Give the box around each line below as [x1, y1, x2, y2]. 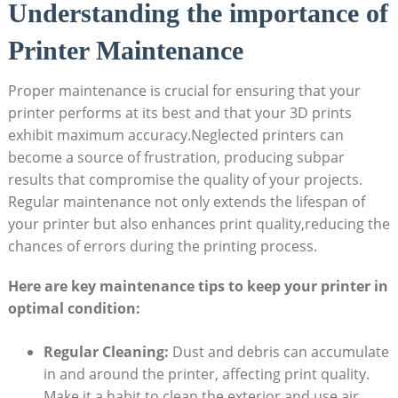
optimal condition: [7, 298, 140, 318]
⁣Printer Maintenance [7, 35, 243, 65]
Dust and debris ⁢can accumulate [168, 341, 389, 362]
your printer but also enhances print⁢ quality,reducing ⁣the [7, 213, 390, 234]
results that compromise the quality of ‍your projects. [7, 169, 362, 189]
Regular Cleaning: [43, 341, 169, 362]
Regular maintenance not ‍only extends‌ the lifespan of [7, 191, 365, 211]
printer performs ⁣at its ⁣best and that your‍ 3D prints [7, 102, 352, 123]
